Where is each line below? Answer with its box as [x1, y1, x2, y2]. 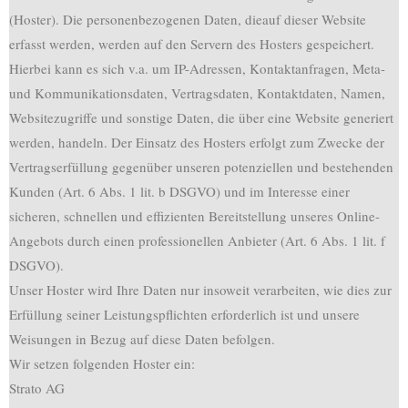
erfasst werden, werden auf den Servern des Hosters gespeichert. [9, 35, 374, 53]
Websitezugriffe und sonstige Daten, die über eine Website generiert [9, 108, 393, 127]
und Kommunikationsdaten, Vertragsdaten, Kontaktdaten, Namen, [9, 84, 385, 102]
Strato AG [9, 379, 65, 397]
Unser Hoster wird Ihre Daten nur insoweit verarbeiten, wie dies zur [9, 280, 392, 299]
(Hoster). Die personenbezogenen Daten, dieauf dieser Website [9, 10, 366, 28]
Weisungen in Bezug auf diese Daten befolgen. [9, 330, 275, 348]
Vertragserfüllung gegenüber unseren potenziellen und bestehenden [9, 158, 393, 176]
